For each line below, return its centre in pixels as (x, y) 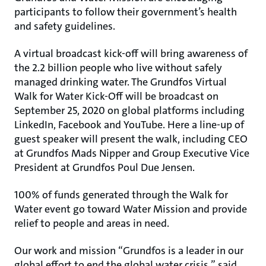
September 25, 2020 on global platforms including (129, 110)
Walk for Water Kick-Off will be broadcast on (116, 96)
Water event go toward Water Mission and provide (131, 209)
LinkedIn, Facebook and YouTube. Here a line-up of (129, 124)
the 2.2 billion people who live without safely (118, 67)
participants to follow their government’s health (126, 12)
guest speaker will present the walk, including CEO (131, 139)
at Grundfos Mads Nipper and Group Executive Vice (132, 153)
